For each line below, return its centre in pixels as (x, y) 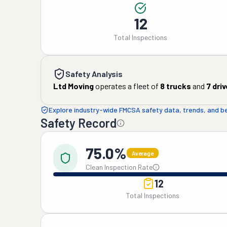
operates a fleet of (126, 86)
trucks (178, 86)
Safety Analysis (94, 74)
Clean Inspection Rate (119, 167)
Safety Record (79, 123)
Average (143, 153)
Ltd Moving (73, 86)
